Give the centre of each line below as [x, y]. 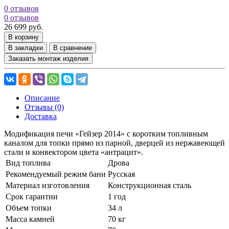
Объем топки [29, 208]
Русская [121, 174]
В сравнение [73, 48]
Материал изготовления [48, 185]
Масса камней [30, 219]
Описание [42, 98]
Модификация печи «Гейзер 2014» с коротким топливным [106, 133]
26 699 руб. [24, 27]
